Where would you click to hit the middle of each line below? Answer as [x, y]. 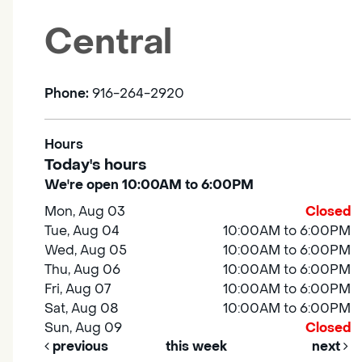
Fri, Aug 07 [78, 289]
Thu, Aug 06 [83, 270]
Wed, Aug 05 [86, 250]
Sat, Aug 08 [82, 309]
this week [196, 347]
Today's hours [95, 165]
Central [108, 43]
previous [79, 347]
